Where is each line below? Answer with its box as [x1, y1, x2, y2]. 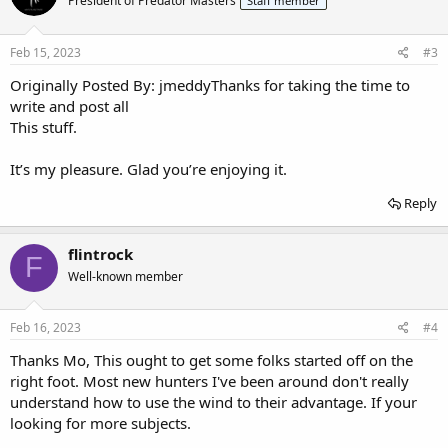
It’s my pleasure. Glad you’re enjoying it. [10, 158, 287, 179]
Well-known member [68, 267, 183, 285]
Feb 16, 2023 [10, 319, 81, 336]
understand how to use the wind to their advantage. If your [10, 392, 417, 412]
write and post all [10, 95, 129, 116]
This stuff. [10, 116, 77, 137]
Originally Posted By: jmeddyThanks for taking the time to [10, 74, 410, 95]
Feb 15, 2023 [10, 43, 81, 61]
